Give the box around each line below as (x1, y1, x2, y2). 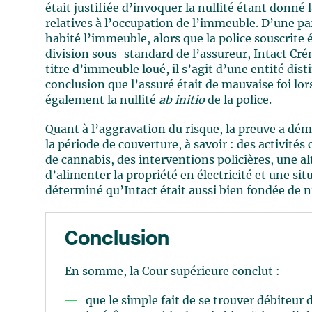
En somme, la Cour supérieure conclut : (64, 266, 280, 277)
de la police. (205, 95, 272, 106)
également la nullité (45, 95, 159, 106)
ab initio (159, 95, 205, 106)
